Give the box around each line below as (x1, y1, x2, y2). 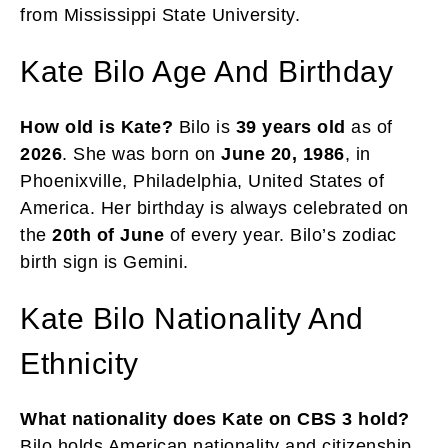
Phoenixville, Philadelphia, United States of (20, 170, 384, 191)
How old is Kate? (20, 116, 173, 137)
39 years (235, 116, 312, 137)
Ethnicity (20, 346, 139, 380)
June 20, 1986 (221, 143, 345, 164)
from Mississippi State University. (20, 4, 300, 25)
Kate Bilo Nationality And (20, 301, 364, 335)
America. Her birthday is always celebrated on (20, 197, 409, 218)
